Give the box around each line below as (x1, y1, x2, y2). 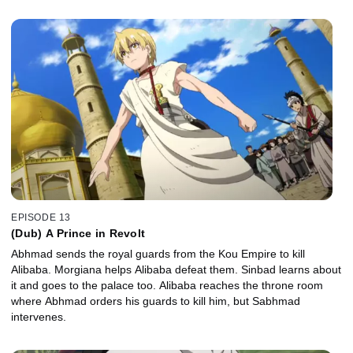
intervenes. (11, 310, 66, 323)
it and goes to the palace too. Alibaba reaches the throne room (11, 278, 323, 292)
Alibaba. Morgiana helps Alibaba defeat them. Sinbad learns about (11, 262, 341, 276)
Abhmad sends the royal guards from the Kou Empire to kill (11, 247, 305, 260)
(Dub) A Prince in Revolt (11, 226, 145, 240)
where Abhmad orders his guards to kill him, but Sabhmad (11, 294, 300, 307)
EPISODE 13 (11, 211, 71, 223)
